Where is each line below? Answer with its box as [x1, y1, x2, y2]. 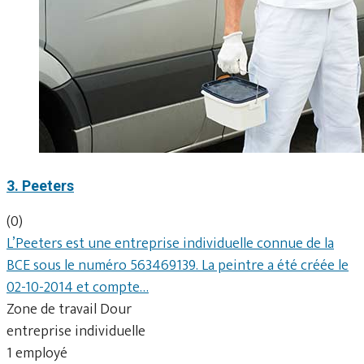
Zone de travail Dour [6, 297, 132, 322]
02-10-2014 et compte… [6, 275, 149, 300]
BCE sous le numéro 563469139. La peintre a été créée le [6, 253, 349, 278]
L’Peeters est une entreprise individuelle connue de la [6, 231, 334, 256]
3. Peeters [6, 176, 74, 194]
